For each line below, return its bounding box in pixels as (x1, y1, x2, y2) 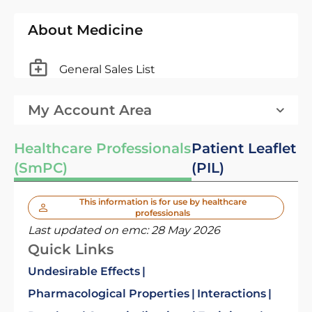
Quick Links (28, 241, 114, 258)
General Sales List (59, 62, 155, 76)
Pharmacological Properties (28, 287, 189, 300)
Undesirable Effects (28, 265, 140, 278)
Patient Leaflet (191, 140, 296, 157)
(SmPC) (14, 159, 68, 176)
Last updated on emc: (28, 224, 151, 237)
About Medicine (28, 22, 143, 38)
